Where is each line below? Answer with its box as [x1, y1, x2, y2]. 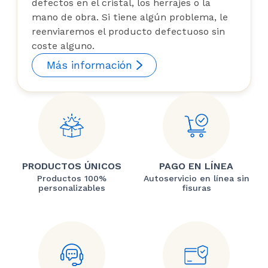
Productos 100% [37, 173, 106, 184]
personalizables [38, 183, 105, 193]
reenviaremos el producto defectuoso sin [32, 26, 225, 38]
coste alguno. [32, 40, 95, 52]
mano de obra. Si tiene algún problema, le [32, 11, 228, 23]
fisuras [181, 183, 211, 193]
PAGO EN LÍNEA [159, 160, 233, 172]
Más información [47, 59, 132, 72]
